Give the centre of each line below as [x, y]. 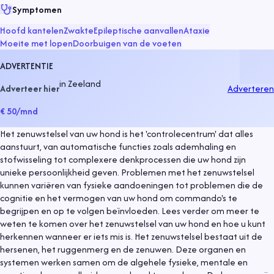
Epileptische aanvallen [139, 30]
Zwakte [79, 30]
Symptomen [37, 9]
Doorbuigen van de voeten [127, 43]
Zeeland [84, 83]
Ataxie [197, 30]
